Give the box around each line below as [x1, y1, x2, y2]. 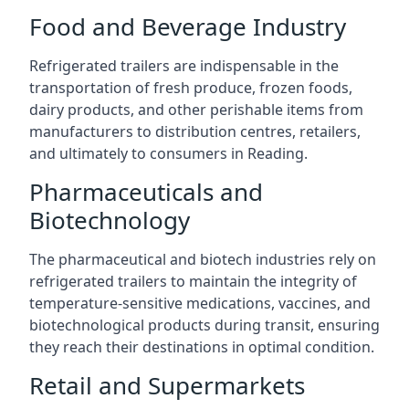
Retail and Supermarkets [29, 369, 305, 402]
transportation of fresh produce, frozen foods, [29, 78, 352, 98]
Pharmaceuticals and [29, 175, 263, 208]
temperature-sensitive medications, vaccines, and [29, 293, 371, 313]
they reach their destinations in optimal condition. [29, 337, 374, 357]
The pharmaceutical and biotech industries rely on [29, 249, 376, 269]
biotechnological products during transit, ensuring [29, 315, 380, 335]
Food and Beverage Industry [29, 10, 346, 43]
